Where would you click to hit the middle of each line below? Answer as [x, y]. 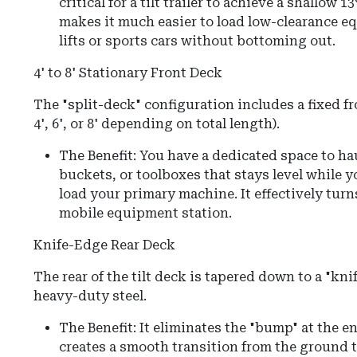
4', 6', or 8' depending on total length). [157, 124]
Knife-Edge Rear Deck [104, 245]
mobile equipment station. [145, 214]
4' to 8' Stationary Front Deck [128, 73]
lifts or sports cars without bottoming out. [197, 41]
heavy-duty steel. [90, 296]
